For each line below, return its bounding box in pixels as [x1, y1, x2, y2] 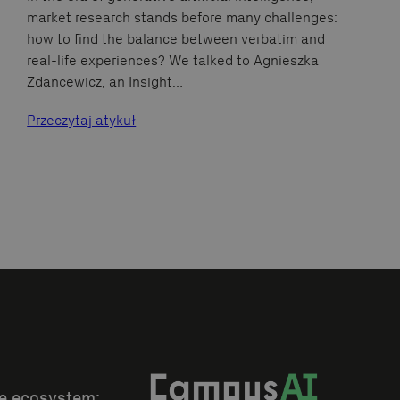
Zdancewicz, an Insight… [27, 73, 184, 91]
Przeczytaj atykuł [27, 112, 137, 129]
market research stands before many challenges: [27, 9, 338, 27]
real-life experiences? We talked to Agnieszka [27, 52, 320, 70]
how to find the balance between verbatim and [27, 30, 326, 48]
